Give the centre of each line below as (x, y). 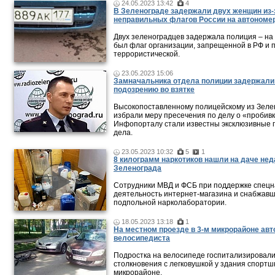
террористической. (147, 54)
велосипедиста (142, 238)
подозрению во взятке (154, 90)
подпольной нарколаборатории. (170, 203)
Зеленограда (137, 168)
